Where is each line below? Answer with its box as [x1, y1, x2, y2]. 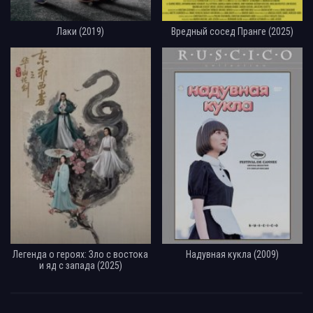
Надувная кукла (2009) [186, 248, 279, 260]
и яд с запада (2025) [38, 259, 122, 271]
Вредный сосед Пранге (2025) [171, 25, 294, 37]
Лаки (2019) [57, 25, 105, 37]
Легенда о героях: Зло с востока [13, 248, 149, 260]
